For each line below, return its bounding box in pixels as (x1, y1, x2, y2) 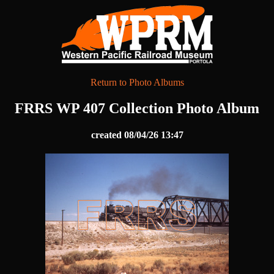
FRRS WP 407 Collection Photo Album (15, 100, 259, 116)
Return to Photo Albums (90, 77, 184, 87)
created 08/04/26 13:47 (91, 130, 183, 141)
